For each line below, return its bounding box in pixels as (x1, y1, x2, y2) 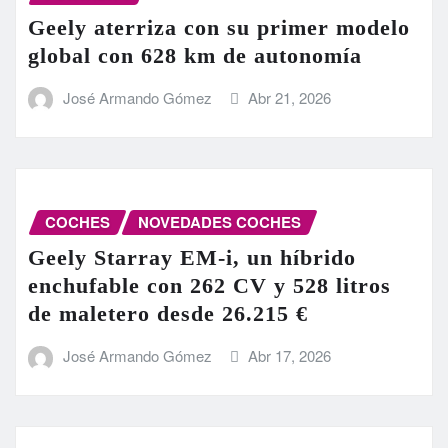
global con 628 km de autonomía (28, 43, 362, 69)
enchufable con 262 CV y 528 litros (28, 273, 391, 299)
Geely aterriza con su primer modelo (28, 15, 410, 41)
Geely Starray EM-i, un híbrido (28, 245, 356, 271)
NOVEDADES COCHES (138, 210, 301, 233)
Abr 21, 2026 (248, 87, 332, 109)
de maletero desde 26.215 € (28, 301, 308, 327)
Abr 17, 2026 (248, 345, 332, 367)
